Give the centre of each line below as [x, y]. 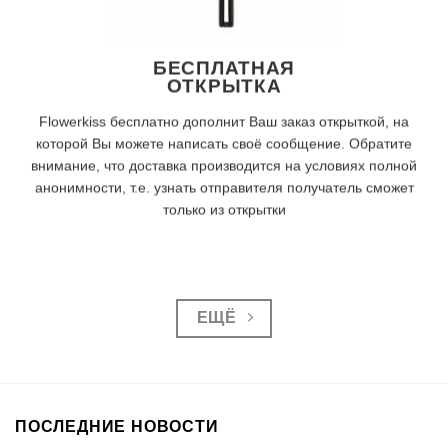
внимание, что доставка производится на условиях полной [223, 165]
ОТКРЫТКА [224, 86]
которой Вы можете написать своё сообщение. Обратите [223, 143]
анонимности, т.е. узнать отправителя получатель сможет [224, 187]
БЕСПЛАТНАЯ [224, 68]
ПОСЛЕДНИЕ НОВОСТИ [117, 427]
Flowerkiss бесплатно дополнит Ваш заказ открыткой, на [223, 121]
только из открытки [224, 209]
